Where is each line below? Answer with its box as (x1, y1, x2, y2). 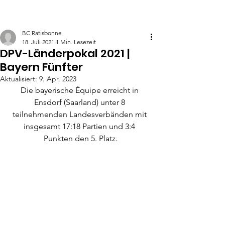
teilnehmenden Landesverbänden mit (12, 109, 149, 119)
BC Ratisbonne (22, 29, 62, 37)
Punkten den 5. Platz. (43, 134, 118, 143)
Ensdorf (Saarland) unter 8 (34, 97, 127, 107)
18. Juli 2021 (22, 38, 54, 46)
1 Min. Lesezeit (56, 38, 96, 46)
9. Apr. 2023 (39, 74, 76, 83)
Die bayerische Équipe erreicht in (20, 85, 141, 95)
